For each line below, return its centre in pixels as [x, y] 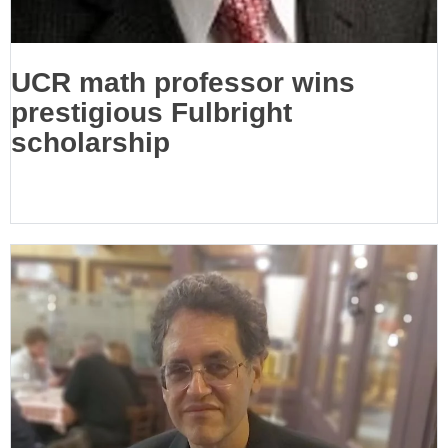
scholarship [90, 142]
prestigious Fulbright [151, 112]
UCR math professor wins [183, 82]
